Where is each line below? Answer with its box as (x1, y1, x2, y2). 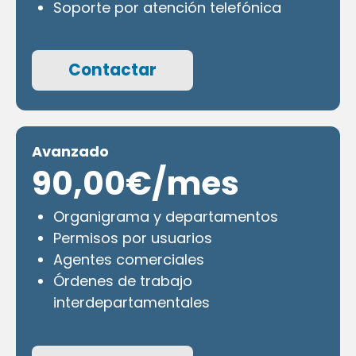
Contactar (68, 59, 157, 82)
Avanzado (32, 141, 109, 162)
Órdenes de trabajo (53, 271, 192, 292)
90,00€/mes (32, 161, 239, 207)
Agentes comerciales (53, 250, 204, 270)
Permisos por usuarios (53, 228, 212, 249)
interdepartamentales (53, 292, 210, 313)
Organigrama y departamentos (53, 207, 278, 227)
